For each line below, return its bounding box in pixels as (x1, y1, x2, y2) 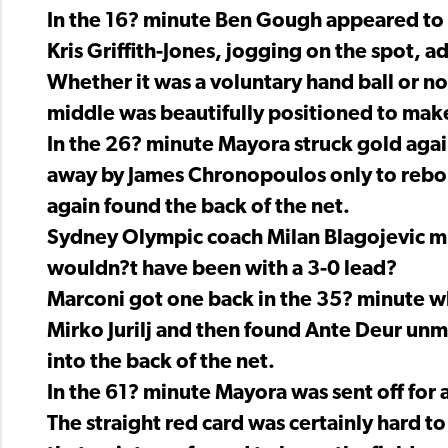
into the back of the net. (47, 352, 275, 374)
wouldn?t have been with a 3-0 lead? (47, 259, 397, 281)
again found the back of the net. (47, 197, 350, 219)
